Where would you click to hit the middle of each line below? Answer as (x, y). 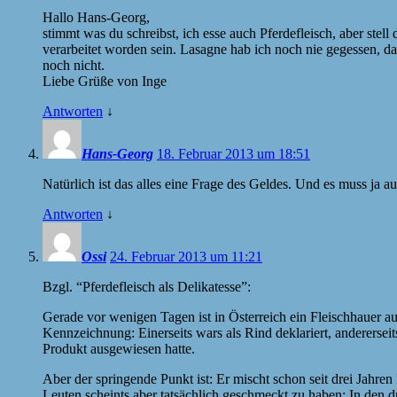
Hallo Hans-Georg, (96, 17)
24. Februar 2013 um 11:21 (186, 256)
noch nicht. (74, 65)
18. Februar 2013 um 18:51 (234, 153)
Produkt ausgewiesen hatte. (119, 348)
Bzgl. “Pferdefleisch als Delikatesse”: (147, 286)
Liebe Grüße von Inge (105, 81)
